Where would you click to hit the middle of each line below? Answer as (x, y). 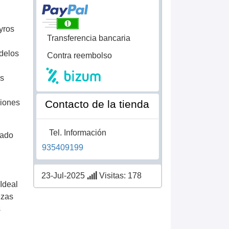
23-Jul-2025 (63, 175)
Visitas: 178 (119, 175)
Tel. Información (77, 132)
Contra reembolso (79, 55)
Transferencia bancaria (88, 38)
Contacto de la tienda (97, 104)
